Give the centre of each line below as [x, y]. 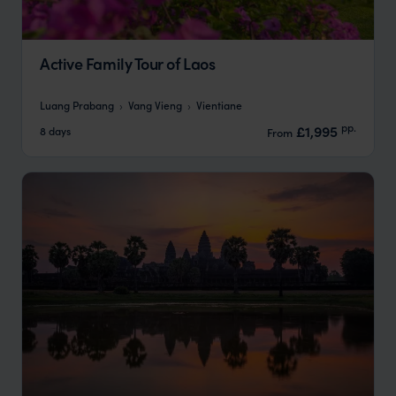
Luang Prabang [77, 104]
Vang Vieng [155, 104]
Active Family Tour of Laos [128, 64]
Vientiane [219, 104]
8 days [55, 131]
